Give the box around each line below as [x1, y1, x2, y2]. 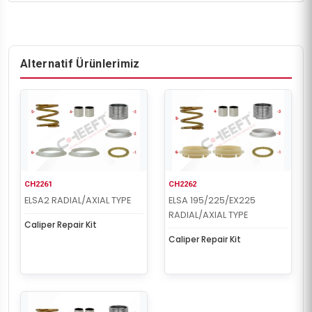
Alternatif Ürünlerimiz [20, 56, 140, 70]
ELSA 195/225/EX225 [169, 194, 256, 207]
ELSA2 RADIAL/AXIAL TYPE [24, 194, 131, 207]
